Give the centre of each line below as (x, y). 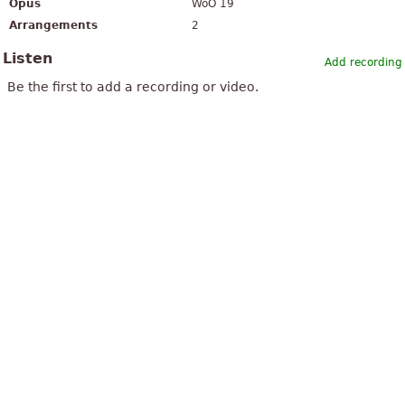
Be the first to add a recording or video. (133, 87)
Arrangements (53, 26)
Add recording (363, 63)
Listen (28, 59)
